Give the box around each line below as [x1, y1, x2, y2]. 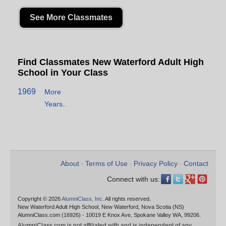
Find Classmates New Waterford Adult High [18, 57, 204, 68]
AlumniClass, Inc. [62, 196, 104, 202]
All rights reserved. [104, 196, 151, 202]
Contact [184, 159, 208, 168]
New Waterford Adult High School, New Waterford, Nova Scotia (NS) [18, 204, 184, 210]
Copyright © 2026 [18, 196, 62, 202]
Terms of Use [85, 159, 128, 168]
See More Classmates [30, 13, 112, 22]
